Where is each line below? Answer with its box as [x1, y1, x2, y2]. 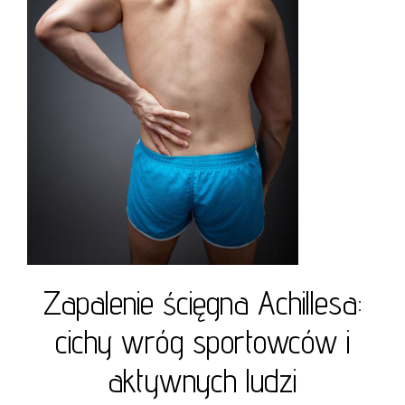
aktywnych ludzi [108, 361, 297, 400]
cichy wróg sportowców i [55, 322, 350, 361]
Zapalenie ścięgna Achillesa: [43, 283, 362, 322]
